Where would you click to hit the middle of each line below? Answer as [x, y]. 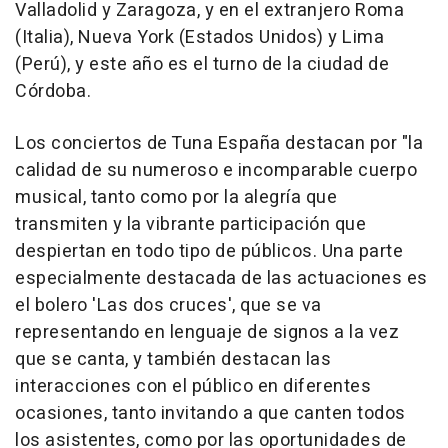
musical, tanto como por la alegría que [176, 198]
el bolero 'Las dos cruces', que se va [168, 306]
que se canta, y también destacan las [173, 360]
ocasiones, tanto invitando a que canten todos [210, 414]
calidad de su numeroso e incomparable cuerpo [216, 171]
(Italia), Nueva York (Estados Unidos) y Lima [199, 38]
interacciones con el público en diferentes [193, 387]
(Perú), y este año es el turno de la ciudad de [202, 65]
